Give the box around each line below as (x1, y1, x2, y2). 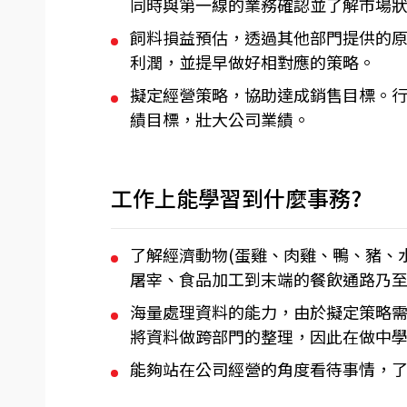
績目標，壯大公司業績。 (129, 107, 310, 131)
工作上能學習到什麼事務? (111, 182, 362, 213)
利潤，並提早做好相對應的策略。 (129, 50, 375, 74)
